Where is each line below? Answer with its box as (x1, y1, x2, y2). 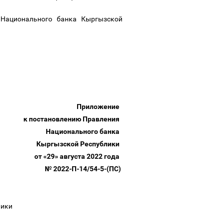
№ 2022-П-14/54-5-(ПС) (45, 165, 122, 173)
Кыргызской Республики (36, 140, 122, 148)
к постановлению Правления (23, 115, 122, 123)
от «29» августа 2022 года (34, 152, 122, 160)
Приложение (77, 103, 122, 111)
